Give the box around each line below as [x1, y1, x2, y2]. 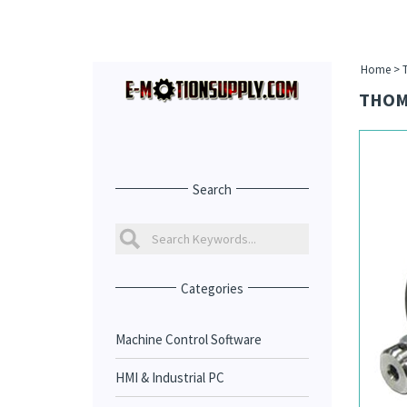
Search [192, 181, 232, 198]
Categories [180, 280, 243, 297]
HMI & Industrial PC [115, 369, 224, 386]
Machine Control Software [115, 331, 262, 348]
